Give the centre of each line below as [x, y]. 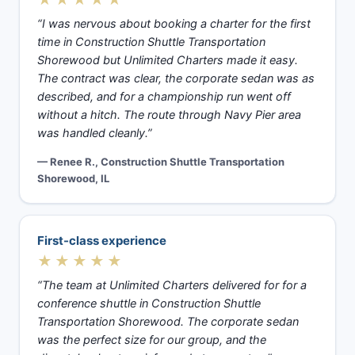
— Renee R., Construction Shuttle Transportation [161, 161]
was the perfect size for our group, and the [152, 340]
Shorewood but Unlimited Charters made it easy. [168, 60]
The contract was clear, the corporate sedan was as [176, 78]
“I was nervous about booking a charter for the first [174, 23]
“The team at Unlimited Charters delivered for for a [172, 285]
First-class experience [102, 240]
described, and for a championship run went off [164, 96]
